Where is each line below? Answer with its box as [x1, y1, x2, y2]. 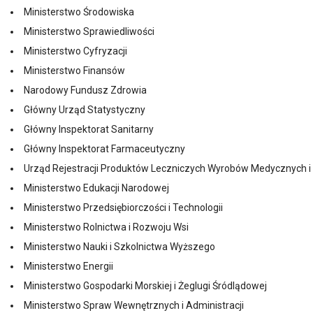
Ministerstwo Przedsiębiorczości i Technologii [24, 202, 223, 213]
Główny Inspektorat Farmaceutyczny [24, 143, 185, 154]
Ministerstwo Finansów [24, 65, 125, 76]
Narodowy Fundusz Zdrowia [24, 85, 147, 96]
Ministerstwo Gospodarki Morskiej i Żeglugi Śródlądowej [24, 280, 267, 291]
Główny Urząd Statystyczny [24, 104, 145, 115]
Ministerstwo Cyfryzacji [24, 45, 127, 57]
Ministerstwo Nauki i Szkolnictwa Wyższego [24, 241, 215, 252]
